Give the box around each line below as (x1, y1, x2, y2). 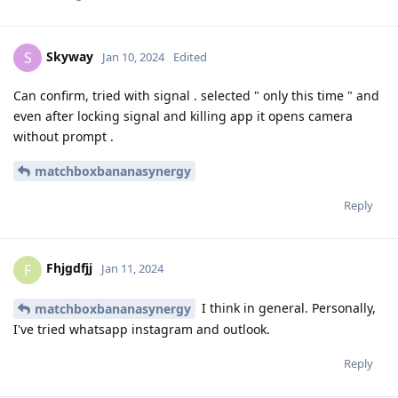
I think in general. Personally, (198, 298, 376, 316)
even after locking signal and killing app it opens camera (13, 107, 353, 124)
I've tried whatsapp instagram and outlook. (13, 321, 270, 338)
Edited (173, 48, 207, 65)
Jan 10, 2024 (102, 48, 164, 65)
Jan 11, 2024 (101, 260, 163, 277)
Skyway (46, 47, 93, 65)
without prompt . (13, 127, 114, 145)
